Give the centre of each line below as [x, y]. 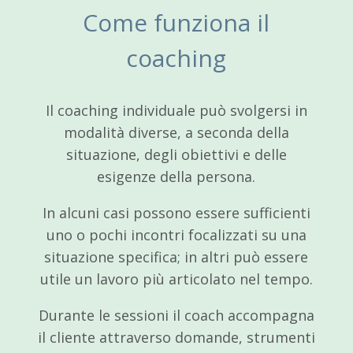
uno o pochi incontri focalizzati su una [176, 234]
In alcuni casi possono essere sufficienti [176, 212]
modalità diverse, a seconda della [176, 132]
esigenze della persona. [176, 176]
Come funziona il [176, 22]
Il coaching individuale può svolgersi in [176, 110]
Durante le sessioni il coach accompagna [176, 315]
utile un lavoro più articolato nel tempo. [176, 279]
